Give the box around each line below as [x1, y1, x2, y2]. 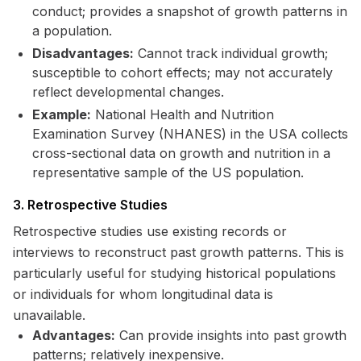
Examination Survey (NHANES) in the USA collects [32, 126, 348, 142]
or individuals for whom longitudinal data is [13, 286, 273, 302]
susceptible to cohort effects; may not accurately [32, 64, 333, 81]
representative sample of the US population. [32, 164, 304, 180]
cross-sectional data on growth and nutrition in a [32, 145, 330, 161]
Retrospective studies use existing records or [13, 223, 287, 239]
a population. [32, 23, 112, 39]
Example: [32, 106, 91, 122]
